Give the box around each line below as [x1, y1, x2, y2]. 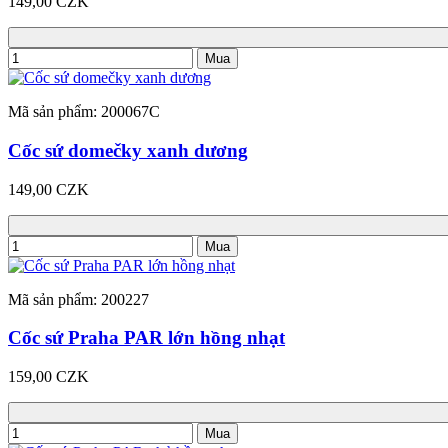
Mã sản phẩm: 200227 [8, 290, 149, 308]
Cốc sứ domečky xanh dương [8, 139, 248, 161]
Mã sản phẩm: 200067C [8, 103, 160, 121]
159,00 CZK [8, 368, 89, 386]
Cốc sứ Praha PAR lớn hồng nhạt [8, 327, 285, 349]
